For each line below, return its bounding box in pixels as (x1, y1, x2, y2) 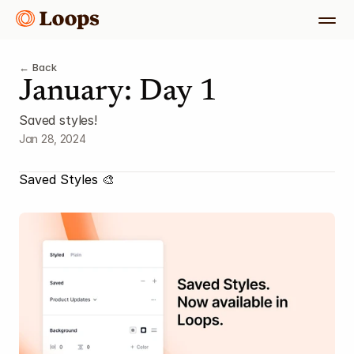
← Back (19, 61, 58, 73)
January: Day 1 (19, 77, 217, 107)
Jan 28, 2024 (19, 132, 86, 145)
